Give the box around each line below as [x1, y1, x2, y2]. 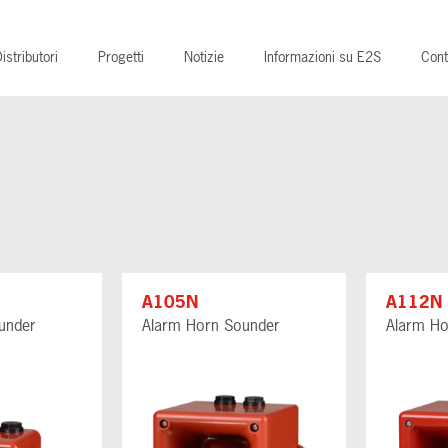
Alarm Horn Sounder [142, 313, 280, 336]
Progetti [98, 47, 144, 66]
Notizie [184, 47, 224, 66]
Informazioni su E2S [264, 47, 381, 66]
